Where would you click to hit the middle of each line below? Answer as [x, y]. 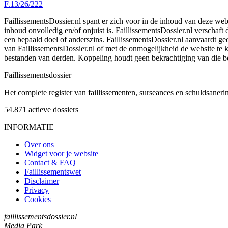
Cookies [38, 199]
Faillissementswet [53, 172]
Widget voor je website [61, 153]
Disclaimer [42, 181]
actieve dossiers [53, 109]
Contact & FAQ [50, 162]
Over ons [39, 144]
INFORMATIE [29, 127]
